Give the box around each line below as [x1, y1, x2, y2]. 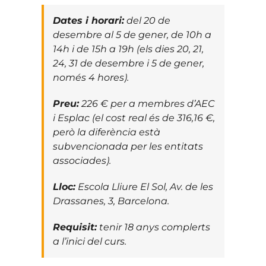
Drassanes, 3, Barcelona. [52, 195, 169, 207]
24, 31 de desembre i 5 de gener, [52, 57, 204, 69]
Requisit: [52, 221, 97, 233]
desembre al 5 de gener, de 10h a [52, 28, 211, 40]
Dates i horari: [52, 14, 124, 26]
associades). [52, 154, 111, 166]
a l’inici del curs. [52, 235, 126, 247]
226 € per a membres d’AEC [78, 97, 215, 109]
